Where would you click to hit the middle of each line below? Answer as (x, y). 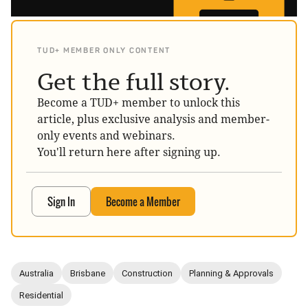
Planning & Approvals (231, 273)
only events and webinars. (106, 136)
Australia (36, 273)
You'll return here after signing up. (129, 153)
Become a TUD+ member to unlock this (139, 103)
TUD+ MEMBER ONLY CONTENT (104, 51)
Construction (147, 273)
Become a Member (143, 202)
